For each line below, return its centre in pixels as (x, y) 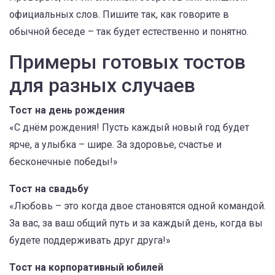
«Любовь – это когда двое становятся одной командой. (137, 206)
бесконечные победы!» (64, 162)
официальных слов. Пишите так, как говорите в (119, 14)
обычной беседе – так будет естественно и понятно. (129, 32)
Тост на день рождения (67, 110)
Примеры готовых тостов (127, 62)
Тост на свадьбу (49, 189)
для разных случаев (102, 85)
